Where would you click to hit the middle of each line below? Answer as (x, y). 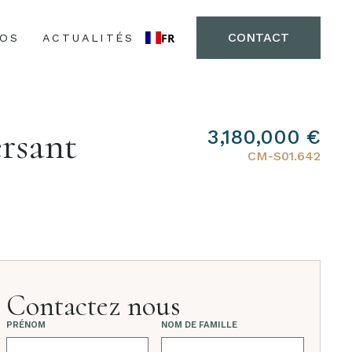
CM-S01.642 (284, 156)
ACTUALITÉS (88, 37)
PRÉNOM (26, 325)
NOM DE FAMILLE (200, 325)
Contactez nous (93, 306)
